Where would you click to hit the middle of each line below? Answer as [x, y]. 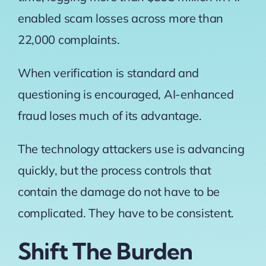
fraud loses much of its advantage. [111, 116]
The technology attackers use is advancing [131, 149]
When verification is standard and [108, 73]
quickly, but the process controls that [114, 170]
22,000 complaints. [69, 40]
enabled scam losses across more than [121, 18]
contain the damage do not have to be [119, 192]
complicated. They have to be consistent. [126, 213]
